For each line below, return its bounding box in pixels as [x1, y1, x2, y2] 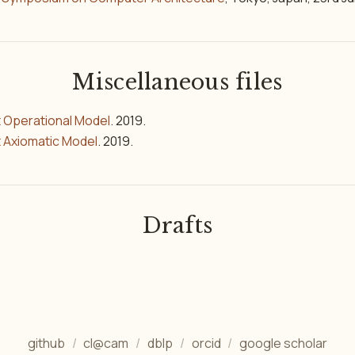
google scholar [239, 334, 328, 353]
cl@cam [83, 334, 129, 353]
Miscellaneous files [72, 68, 283, 95]
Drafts [142, 212, 213, 239]
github [27, 334, 65, 353]
